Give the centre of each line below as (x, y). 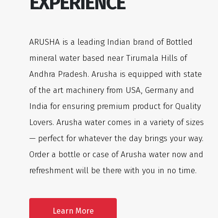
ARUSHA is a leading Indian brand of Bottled (111, 42)
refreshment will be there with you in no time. (113, 171)
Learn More (73, 211)
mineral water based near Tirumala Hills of (108, 58)
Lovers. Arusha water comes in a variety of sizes (117, 123)
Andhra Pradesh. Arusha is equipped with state (116, 74)
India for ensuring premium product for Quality (115, 107)
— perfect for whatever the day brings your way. (116, 139)
